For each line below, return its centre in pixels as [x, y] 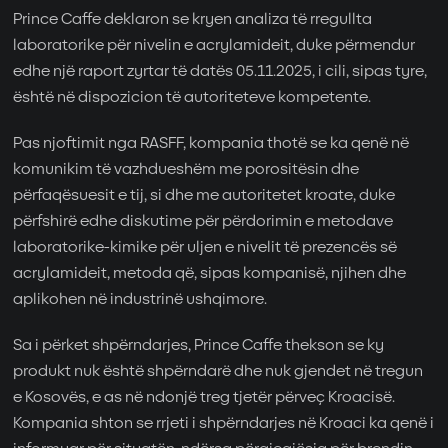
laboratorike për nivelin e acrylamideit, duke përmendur [214, 46]
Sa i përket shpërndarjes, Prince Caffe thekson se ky [199, 346]
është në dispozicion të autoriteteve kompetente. [192, 98]
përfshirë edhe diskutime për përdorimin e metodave [203, 222]
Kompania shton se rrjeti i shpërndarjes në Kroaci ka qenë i [224, 424]
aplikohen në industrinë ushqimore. [140, 300]
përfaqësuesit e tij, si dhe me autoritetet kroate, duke [204, 196]
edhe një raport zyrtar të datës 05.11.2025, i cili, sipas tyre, [220, 72]
